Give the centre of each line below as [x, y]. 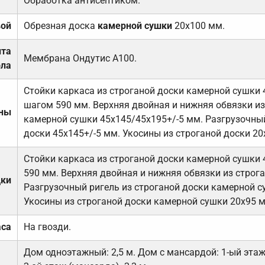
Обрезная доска [60, 26]
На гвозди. [47, 227]
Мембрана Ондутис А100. [80, 59]
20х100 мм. [198, 26]
